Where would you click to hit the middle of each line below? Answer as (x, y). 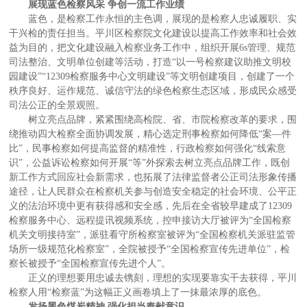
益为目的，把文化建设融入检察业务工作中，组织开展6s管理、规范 (152, 47)
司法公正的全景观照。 (57, 105)
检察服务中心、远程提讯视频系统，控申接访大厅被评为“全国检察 (150, 220)
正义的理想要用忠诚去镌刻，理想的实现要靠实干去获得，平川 (163, 278)
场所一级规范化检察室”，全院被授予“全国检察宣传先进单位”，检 (150, 249)
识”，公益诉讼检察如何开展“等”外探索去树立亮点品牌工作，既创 (150, 162)
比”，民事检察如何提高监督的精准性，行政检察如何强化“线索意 (148, 148)
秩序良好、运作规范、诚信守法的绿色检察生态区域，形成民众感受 (153, 90)
